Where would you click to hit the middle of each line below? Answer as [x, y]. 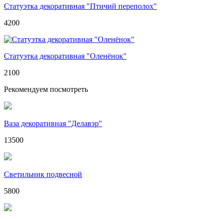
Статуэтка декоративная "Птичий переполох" [80, 6]
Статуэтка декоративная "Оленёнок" [65, 56]
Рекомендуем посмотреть [46, 89]
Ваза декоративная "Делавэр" [53, 123]
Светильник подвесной [43, 174]
